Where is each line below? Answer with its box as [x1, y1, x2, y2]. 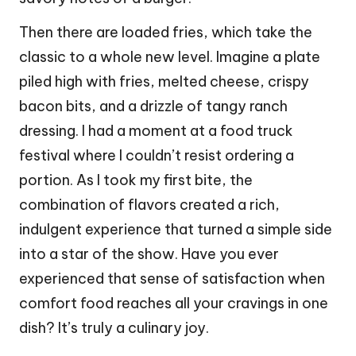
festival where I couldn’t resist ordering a [19, 146, 294, 165]
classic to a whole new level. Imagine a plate [19, 48, 320, 67]
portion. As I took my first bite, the [19, 171, 253, 190]
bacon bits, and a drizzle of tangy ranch [19, 97, 288, 116]
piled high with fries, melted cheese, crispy [19, 72, 309, 91]
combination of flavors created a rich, [19, 195, 280, 215]
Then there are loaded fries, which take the [19, 23, 312, 42]
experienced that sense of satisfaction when [19, 269, 325, 288]
